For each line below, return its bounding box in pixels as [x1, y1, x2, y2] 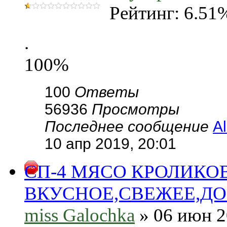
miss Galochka [24, 205, 135, 225]
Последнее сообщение [45, 118, 213, 135]
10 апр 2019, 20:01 [45, 135, 176, 152]
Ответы [74, 84, 139, 100]
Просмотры [92, 101, 179, 118]
